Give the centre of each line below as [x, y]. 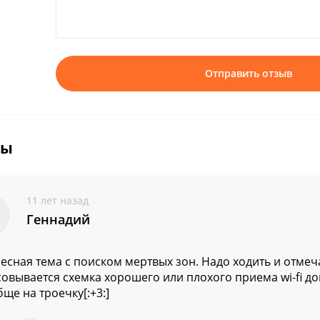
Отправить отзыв [249, 73]
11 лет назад [57, 200]
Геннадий [58, 219]
